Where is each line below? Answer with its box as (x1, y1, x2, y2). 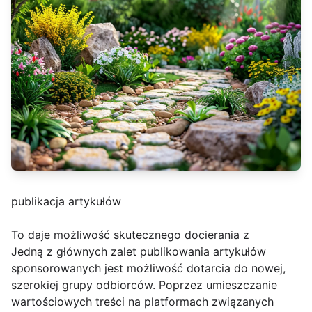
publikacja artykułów (11, 194, 121, 209)
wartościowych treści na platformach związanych (11, 295, 274, 309)
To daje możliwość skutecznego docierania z (11, 228, 249, 242)
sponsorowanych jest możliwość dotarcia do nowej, (11, 261, 286, 276)
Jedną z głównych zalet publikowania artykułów (11, 244, 266, 259)
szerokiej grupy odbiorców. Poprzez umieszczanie (11, 278, 277, 292)
